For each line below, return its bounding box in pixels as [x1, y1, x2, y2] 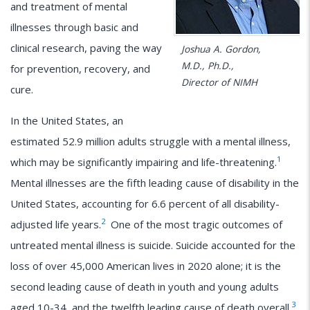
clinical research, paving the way [10, 40, 162, 55]
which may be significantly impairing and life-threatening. [10, 154, 277, 169]
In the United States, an [10, 113, 123, 127]
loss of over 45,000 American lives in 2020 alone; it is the [10, 258, 281, 273]
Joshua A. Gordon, [181, 42, 261, 55]
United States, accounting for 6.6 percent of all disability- [10, 196, 280, 210]
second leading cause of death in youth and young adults [10, 279, 279, 293]
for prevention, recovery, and [10, 61, 150, 75]
